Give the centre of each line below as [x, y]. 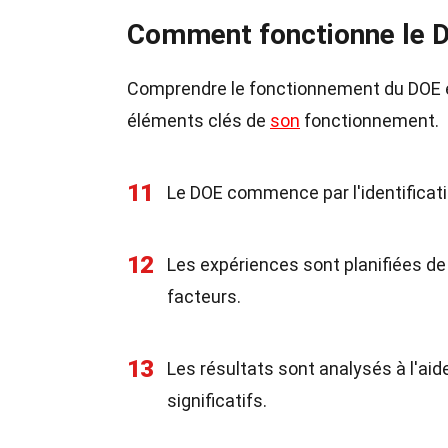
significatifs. [217, 400]
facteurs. [204, 296]
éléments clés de [198, 120]
